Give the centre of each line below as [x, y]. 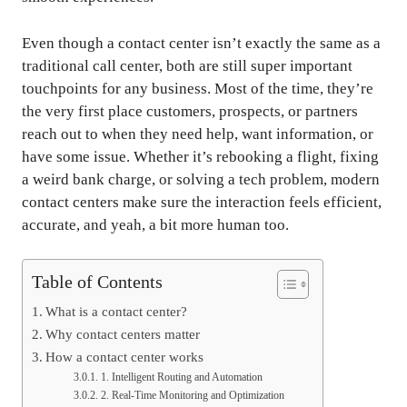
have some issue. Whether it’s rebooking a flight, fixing [200, 156]
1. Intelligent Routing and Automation [181, 377]
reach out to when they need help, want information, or [198, 134]
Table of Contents [97, 282]
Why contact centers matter [123, 334]
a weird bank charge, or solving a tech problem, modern [201, 179]
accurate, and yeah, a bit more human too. [155, 224]
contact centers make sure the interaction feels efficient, [202, 202]
